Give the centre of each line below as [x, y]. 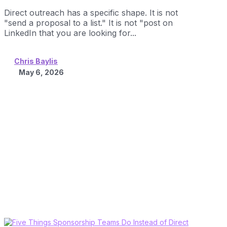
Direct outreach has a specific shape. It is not [91, 13]
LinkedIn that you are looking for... [70, 33]
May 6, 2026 [41, 72]
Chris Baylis [36, 61]
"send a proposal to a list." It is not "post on [88, 23]
